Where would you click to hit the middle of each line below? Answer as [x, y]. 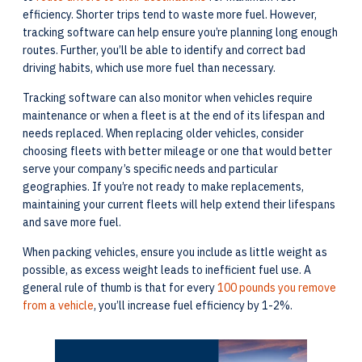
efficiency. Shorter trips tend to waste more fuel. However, [170, 14]
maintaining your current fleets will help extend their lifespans [179, 204]
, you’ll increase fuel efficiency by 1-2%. [194, 305]
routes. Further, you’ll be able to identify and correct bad [164, 50]
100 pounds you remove [277, 287]
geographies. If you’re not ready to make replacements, [163, 186]
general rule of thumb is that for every [120, 287]
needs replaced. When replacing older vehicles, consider [163, 133]
